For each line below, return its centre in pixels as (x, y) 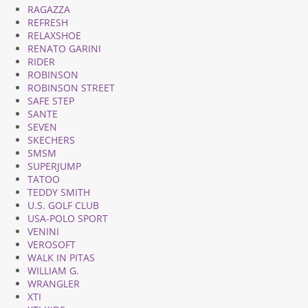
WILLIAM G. (53, 271)
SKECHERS (51, 140)
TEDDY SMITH (59, 192)
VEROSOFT (52, 244)
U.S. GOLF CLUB (63, 205)
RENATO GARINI (64, 48)
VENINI (43, 231)
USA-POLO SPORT (68, 218)
